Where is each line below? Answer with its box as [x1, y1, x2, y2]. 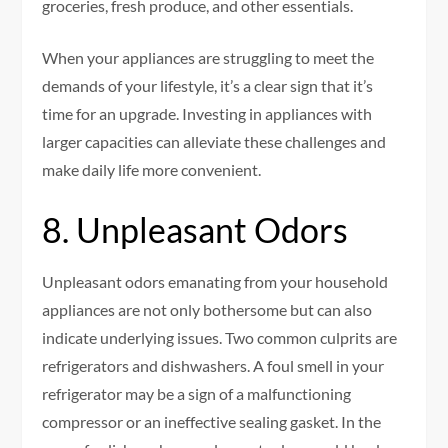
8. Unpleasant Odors [42, 209, 349, 251]
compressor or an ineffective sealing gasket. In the [42, 412, 382, 432]
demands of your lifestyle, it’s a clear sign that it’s [42, 76, 374, 96]
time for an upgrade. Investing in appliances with [42, 104, 373, 124]
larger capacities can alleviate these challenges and [42, 132, 387, 152]
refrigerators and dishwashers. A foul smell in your [42, 356, 385, 376]
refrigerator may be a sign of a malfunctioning [42, 384, 352, 404]
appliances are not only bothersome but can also [42, 300, 373, 320]
